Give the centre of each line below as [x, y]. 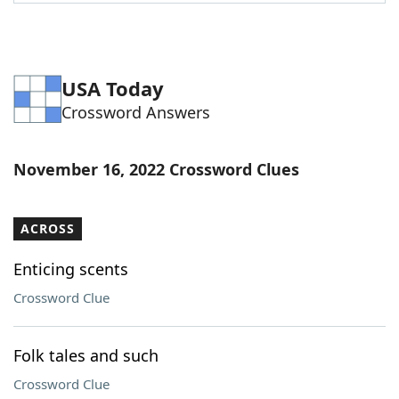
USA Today [113, 88]
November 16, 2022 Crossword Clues [156, 169]
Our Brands [88, 119]
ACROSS [48, 228]
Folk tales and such [86, 355]
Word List [83, 21]
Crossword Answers [136, 112]
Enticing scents [71, 269]
